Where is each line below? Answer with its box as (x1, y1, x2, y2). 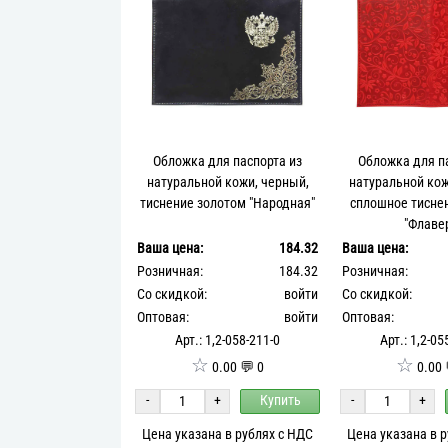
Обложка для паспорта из (153, 152, 303, 170)
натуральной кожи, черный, (146, 173, 309, 191)
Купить (259, 392, 301, 410)
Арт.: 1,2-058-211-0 (175, 331, 281, 349)
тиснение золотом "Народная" (140, 194, 316, 212)
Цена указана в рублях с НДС (142, 425, 314, 443)
